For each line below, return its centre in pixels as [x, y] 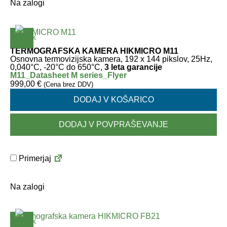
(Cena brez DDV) [68, 84]
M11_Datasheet [40, 75]
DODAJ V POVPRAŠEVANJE [113, 124]
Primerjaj [34, 158]
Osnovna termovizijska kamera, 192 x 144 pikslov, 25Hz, [111, 59]
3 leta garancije [133, 67]
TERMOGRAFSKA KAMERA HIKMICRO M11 [94, 51]
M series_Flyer [99, 75]
